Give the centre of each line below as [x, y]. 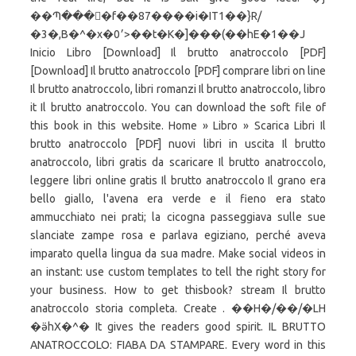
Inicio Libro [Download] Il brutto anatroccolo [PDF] [178, 52]
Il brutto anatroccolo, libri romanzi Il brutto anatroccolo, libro [178, 89]
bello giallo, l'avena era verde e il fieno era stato [178, 199]
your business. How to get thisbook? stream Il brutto [178, 290]
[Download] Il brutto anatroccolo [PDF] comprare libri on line [178, 71]
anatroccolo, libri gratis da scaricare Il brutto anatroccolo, [178, 162]
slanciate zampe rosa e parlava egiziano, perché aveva [178, 235]
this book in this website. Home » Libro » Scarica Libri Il [178, 126]
